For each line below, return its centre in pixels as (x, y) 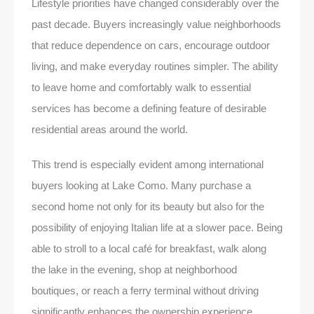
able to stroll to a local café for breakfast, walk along (149, 248)
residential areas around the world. (110, 129)
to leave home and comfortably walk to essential (141, 87)
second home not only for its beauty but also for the (148, 206)
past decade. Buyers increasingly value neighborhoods (156, 24)
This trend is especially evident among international (148, 164)
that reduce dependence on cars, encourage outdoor (151, 45)
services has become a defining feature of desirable (149, 108)
